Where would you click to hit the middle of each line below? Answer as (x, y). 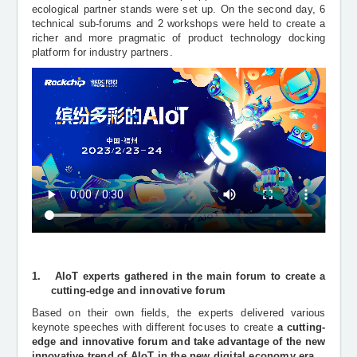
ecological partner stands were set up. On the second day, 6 (178, 10)
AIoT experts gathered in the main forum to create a (190, 277)
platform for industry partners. (102, 53)
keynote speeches (75, 327)
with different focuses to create (198, 327)
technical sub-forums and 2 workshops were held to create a (178, 24)
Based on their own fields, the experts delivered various (178, 313)
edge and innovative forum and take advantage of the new (178, 341)
